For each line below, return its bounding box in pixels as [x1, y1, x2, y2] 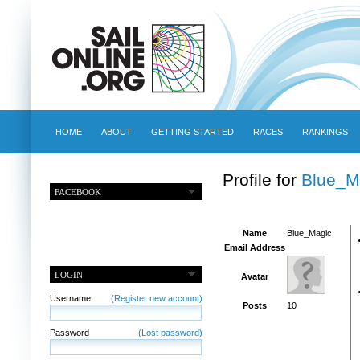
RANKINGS [301, 127, 348, 137]
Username [49, 292, 91, 303]
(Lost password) [137, 327, 202, 337]
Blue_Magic [286, 228, 332, 239]
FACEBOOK [55, 186, 102, 197]
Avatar [240, 272, 268, 282]
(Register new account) [110, 292, 202, 303]
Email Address [223, 243, 285, 253]
